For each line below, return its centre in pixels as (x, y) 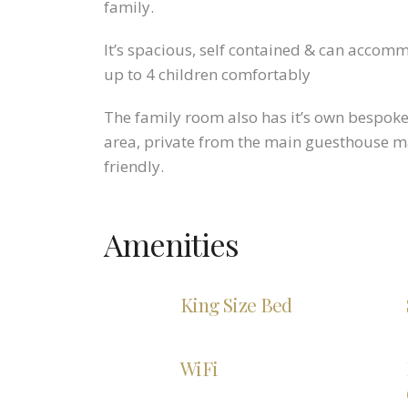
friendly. (134, 166)
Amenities (171, 244)
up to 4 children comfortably (207, 74)
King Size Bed (236, 304)
